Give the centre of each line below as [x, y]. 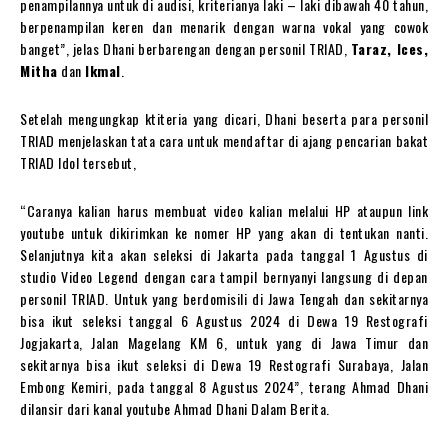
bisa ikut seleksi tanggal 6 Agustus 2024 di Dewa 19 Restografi [224, 321]
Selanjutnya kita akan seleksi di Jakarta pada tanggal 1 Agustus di [224, 255]
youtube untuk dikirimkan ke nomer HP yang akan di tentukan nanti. [224, 233]
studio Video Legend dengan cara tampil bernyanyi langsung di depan [224, 277]
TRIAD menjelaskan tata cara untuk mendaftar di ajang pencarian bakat [224, 141]
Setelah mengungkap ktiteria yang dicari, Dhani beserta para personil [224, 119]
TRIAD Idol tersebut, [78, 163]
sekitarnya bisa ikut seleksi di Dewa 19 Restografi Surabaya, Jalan [224, 365]
